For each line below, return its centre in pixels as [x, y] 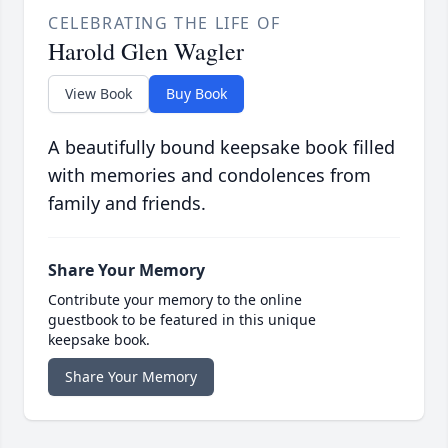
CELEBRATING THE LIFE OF [164, 22]
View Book [98, 93]
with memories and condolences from [209, 174]
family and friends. [127, 202]
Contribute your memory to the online [175, 299]
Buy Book [196, 93]
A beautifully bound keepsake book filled [221, 146]
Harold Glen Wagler [146, 50]
